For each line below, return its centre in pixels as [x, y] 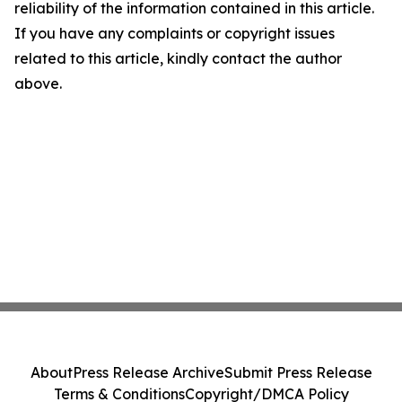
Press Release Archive [148, 372]
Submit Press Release [298, 372]
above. [38, 83]
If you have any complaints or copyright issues [175, 33]
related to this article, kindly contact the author [178, 58]
